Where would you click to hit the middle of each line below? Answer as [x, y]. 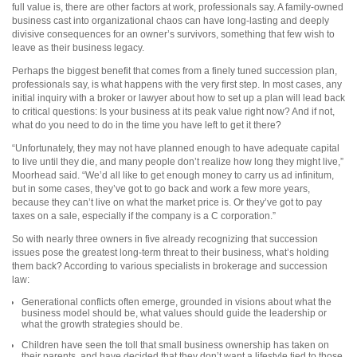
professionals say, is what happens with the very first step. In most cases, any [177, 84]
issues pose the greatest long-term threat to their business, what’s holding [171, 252]
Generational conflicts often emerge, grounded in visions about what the [177, 302]
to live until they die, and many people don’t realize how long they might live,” [178, 161]
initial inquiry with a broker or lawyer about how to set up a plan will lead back [178, 98]
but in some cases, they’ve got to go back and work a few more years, [161, 188]
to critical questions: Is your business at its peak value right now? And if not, [173, 111]
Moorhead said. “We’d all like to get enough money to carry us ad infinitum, [173, 175]
